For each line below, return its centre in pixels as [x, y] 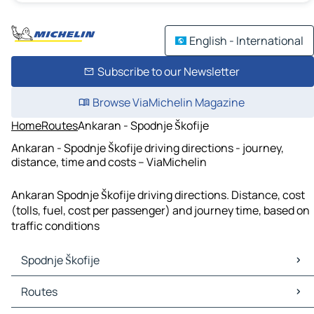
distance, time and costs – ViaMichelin [109, 162]
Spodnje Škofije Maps [68, 284]
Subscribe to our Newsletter [168, 71]
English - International [246, 41]
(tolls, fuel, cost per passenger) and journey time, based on [161, 211]
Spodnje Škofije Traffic [71, 300]
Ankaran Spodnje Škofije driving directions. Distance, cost [158, 195]
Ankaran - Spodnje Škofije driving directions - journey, [148, 148]
